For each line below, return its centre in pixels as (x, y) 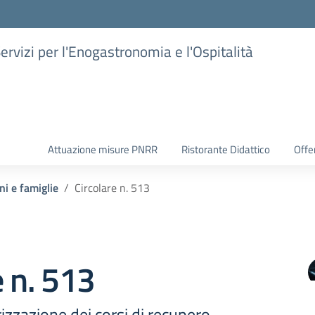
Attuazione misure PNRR (103, 149)
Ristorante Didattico (226, 149)
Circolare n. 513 (112, 188)
